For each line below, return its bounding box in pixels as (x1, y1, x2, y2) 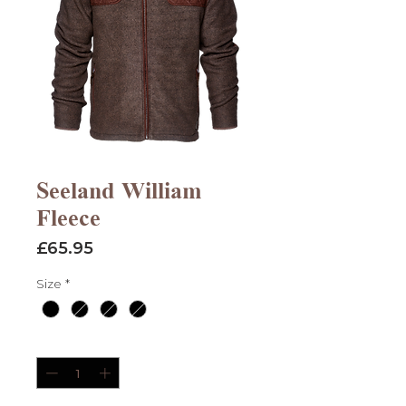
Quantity (36, 334, 88, 350)
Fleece (36, 202, 101, 232)
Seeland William (36, 175, 202, 205)
